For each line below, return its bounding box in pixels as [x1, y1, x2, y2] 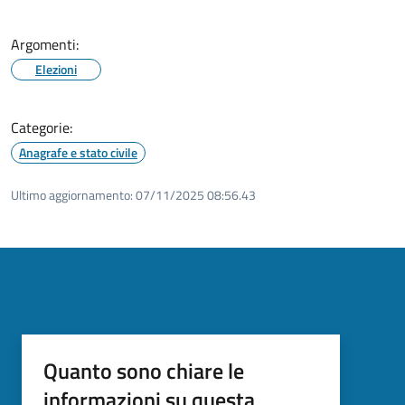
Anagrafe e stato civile [19, 142, 137, 162]
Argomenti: [11, 33, 79, 55]
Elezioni [35, 59, 77, 79]
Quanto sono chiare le [43, 353, 244, 387]
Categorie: [11, 116, 72, 138]
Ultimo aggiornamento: [11, 184, 133, 204]
